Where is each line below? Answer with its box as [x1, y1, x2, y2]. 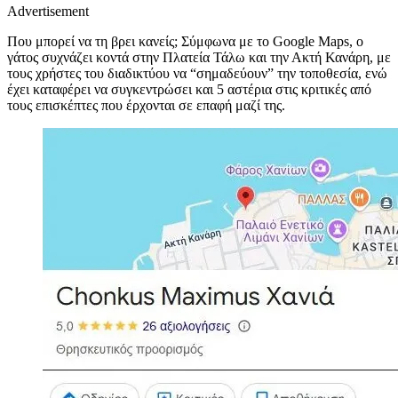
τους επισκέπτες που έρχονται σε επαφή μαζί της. [7, 97, 285, 113]
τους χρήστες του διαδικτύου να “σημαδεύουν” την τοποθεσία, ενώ [7, 65, 387, 81]
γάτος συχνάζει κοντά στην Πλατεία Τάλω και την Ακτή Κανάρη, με [7, 49, 391, 65]
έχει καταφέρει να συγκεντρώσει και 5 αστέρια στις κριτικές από [7, 81, 371, 97]
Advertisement [7, 3, 89, 19]
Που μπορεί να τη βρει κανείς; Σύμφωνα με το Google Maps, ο [7, 33, 363, 49]
